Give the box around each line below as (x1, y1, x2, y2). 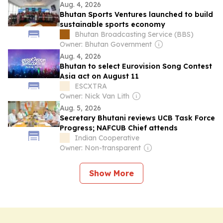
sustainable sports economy (60, 20, 165, 29)
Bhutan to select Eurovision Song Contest (60, 62, 212, 71)
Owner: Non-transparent (60, 143, 141, 152)
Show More (89, 168, 134, 178)
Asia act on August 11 (60, 72, 139, 81)
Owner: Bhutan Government (60, 40, 152, 49)
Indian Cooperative (75, 133, 139, 142)
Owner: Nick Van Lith (60, 92, 129, 101)
